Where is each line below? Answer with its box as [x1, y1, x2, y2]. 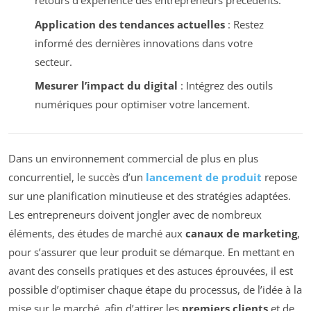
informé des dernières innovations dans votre [34, 35, 253, 50]
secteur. [34, 54, 72, 69]
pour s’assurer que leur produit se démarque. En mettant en [8, 245, 294, 260]
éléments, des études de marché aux [8, 226, 185, 241]
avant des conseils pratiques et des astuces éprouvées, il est [8, 264, 293, 278]
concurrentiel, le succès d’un [8, 170, 146, 185]
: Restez [224, 17, 264, 31]
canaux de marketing [185, 226, 297, 241]
